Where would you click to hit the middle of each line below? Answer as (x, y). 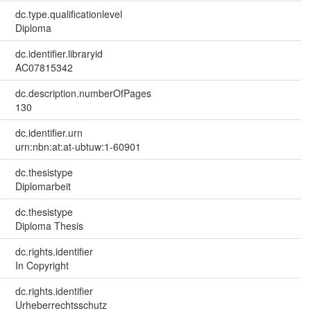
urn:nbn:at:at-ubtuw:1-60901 (78, 147)
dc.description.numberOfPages (83, 93)
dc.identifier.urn (49, 133)
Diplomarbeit (43, 186)
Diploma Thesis (49, 226)
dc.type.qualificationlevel (68, 14)
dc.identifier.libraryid (59, 54)
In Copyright (42, 266)
